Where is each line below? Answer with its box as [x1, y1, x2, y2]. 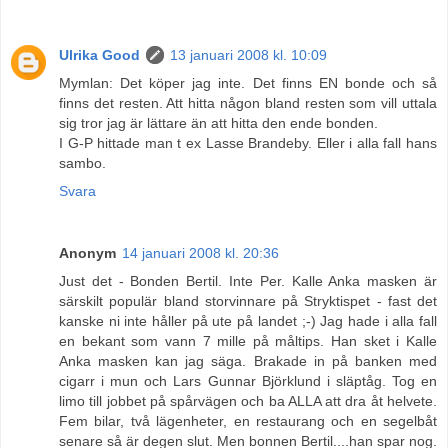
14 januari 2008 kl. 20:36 [122, 244, 279, 261]
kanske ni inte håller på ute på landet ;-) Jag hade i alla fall [59, 312, 437, 329]
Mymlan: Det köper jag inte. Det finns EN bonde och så [59, 74, 437, 91]
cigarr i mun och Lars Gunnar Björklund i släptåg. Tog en [59, 372, 437, 389]
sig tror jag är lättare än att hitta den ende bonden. [59, 114, 378, 131]
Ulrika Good [59, 46, 140, 63]
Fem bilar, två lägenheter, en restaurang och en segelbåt [59, 412, 437, 429]
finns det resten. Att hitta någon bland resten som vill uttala [59, 94, 437, 111]
